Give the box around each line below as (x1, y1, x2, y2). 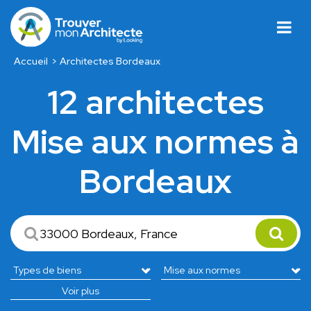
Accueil (13, 55, 48, 68)
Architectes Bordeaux (60, 55, 161, 68)
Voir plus (61, 285, 99, 298)
